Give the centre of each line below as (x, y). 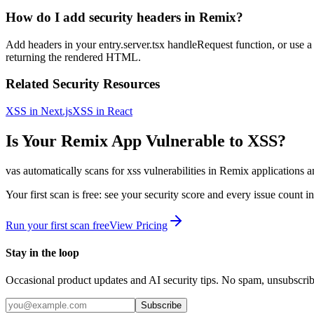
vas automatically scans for (66, 170)
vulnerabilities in (180, 170)
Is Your (33, 141)
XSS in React (102, 111)
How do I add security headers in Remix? (124, 17)
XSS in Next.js (39, 111)
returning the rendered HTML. (73, 57)
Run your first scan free (57, 225)
